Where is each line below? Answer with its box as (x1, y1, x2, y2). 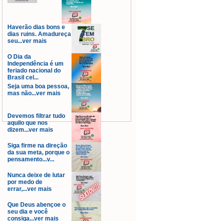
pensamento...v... (7, 156, 54, 163)
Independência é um (7, 60, 64, 67)
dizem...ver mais (7, 126, 53, 133)
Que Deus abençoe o (7, 201, 66, 208)
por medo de (7, 179, 42, 185)
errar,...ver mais (7, 185, 52, 192)
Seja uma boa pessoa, (7, 83, 69, 90)
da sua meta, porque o (7, 149, 70, 156)
